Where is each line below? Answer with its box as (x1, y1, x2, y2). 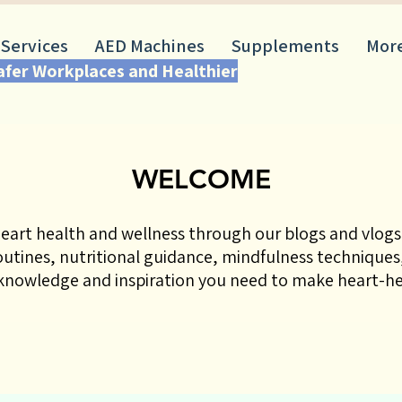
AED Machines (95, 34, 205, 57)
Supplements (232, 34, 339, 57)
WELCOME (131, 163, 271, 196)
